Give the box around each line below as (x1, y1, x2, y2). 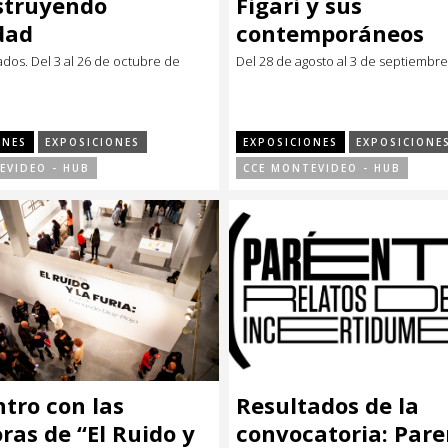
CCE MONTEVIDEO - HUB (243, 161, 401, 175)
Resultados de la (236, 389, 419, 420)
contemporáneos (236, 17, 424, 48)
